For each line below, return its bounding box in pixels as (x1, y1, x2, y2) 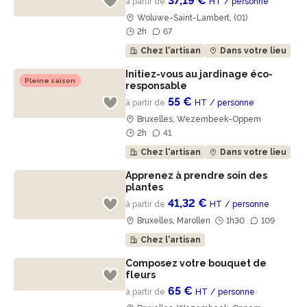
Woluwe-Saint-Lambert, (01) (135, 13, 250, 23)
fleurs (125, 269, 158, 280)
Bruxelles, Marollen (135, 216, 213, 225)
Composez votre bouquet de (125, 258, 267, 269)
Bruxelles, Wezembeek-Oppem (135, 114, 264, 124)
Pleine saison (25, 77, 75, 84)
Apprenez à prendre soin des (125, 170, 268, 181)
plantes (125, 182, 166, 193)
